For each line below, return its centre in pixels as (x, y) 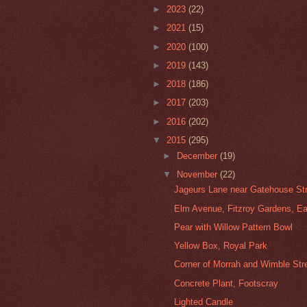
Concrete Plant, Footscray (226, 283)
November (199, 174)
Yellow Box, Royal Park (221, 246)
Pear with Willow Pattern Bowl (234, 227)
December (199, 156)
